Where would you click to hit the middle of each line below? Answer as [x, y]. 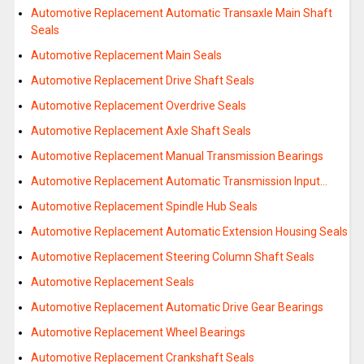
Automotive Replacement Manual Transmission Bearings [177, 156]
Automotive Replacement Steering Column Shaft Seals [172, 257]
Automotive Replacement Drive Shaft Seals [142, 81]
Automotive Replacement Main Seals [126, 56]
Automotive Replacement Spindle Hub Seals [144, 207]
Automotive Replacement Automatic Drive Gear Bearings [177, 308]
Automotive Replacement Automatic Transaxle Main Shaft [181, 13]
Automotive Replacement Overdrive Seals [138, 106]
